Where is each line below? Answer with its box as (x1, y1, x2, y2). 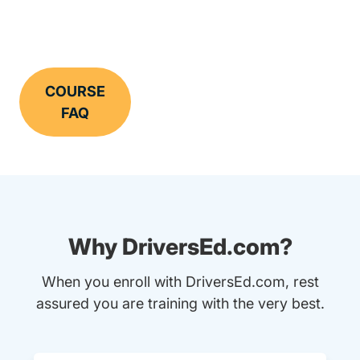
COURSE (45, 83, 105, 100)
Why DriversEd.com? (67, 233, 292, 261)
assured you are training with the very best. (35, 295, 325, 313)
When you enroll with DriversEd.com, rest (41, 273, 319, 291)
